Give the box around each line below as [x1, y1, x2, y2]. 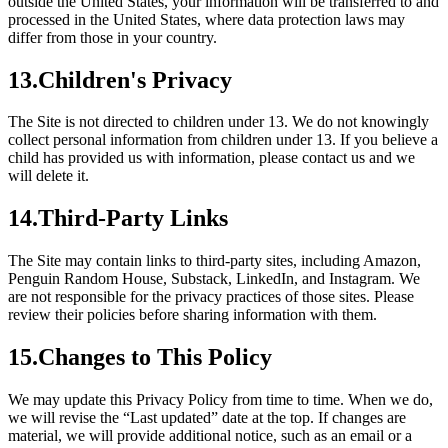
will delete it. [8, 167, 89, 185]
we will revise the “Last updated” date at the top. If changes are [8, 409, 406, 427]
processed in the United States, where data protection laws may [8, 10, 405, 28]
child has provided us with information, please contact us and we [8, 149, 415, 167]
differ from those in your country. [8, 28, 217, 46]
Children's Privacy [38, 66, 232, 93]
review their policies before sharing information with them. [8, 306, 377, 324]
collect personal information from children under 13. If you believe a [8, 131, 438, 149]
